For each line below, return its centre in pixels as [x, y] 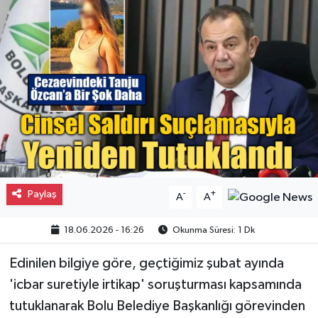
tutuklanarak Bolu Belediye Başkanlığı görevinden [157, 306]
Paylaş [42, 194]
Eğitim [57, 98]
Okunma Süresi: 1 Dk [213, 230]
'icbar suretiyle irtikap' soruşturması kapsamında [155, 284]
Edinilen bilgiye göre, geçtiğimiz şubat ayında [146, 263]
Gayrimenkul [75, 25]
